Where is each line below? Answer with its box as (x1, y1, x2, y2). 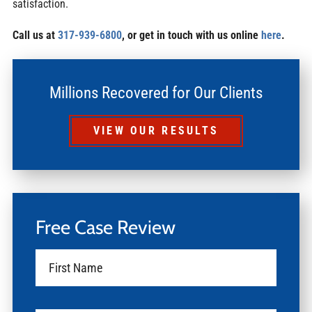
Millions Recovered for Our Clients (49, 84, 263, 103)
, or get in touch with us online (121, 29, 258, 42)
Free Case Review (35, 214, 175, 239)
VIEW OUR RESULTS (93, 124, 219, 138)
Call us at (12, 29, 58, 42)
